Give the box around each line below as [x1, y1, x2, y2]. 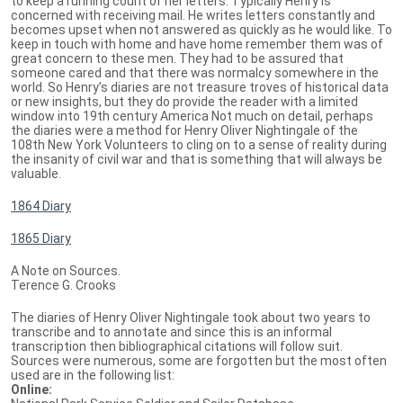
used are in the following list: [11, 367, 175, 382]
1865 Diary [11, 230, 71, 246]
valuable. [11, 166, 61, 181]
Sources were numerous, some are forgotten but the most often [11, 353, 387, 368]
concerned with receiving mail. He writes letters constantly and [11, 7, 375, 22]
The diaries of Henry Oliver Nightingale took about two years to [11, 309, 371, 325]
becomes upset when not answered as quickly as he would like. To [11, 22, 392, 37]
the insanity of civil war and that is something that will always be [11, 151, 382, 166]
